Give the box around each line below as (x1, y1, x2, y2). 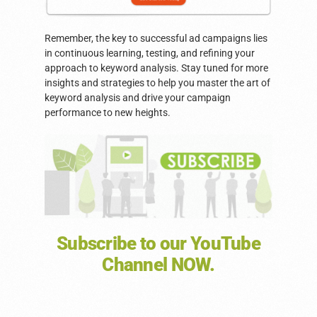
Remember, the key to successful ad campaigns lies (44, 32, 267, 44)
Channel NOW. (102, 254, 215, 276)
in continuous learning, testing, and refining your (44, 47, 255, 59)
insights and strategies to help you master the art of (44, 76, 270, 88)
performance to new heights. (44, 106, 171, 118)
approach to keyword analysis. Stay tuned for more (44, 62, 268, 74)
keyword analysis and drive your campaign (44, 91, 231, 103)
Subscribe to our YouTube (56, 233, 261, 255)
